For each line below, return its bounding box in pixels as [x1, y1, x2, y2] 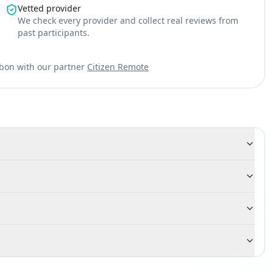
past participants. [18, 27, 90, 38]
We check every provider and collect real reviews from [18, 15, 239, 26]
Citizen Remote [87, 61, 149, 73]
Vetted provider [18, 2, 82, 14]
